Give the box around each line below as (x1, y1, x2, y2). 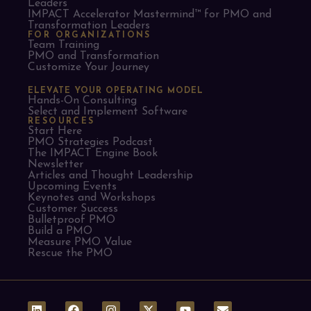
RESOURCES (28, 117, 95, 126)
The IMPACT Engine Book (28, 147, 158, 159)
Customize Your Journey (28, 61, 149, 73)
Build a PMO (28, 225, 92, 237)
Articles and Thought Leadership (28, 169, 193, 181)
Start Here (28, 125, 82, 137)
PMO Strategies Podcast (28, 136, 153, 148)
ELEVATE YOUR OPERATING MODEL (28, 86, 204, 95)
